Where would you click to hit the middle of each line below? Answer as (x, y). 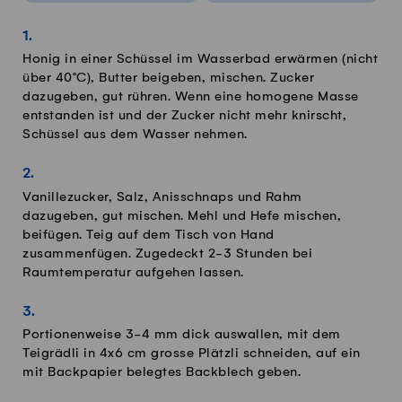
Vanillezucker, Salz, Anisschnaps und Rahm (162, 197)
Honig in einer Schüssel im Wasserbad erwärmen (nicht (200, 60)
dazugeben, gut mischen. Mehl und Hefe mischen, (182, 216)
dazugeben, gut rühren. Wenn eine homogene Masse (191, 97)
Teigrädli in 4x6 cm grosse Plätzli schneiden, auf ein (192, 354)
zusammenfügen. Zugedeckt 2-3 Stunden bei (167, 253)
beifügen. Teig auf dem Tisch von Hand (149, 235)
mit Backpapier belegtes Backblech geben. (162, 373)
